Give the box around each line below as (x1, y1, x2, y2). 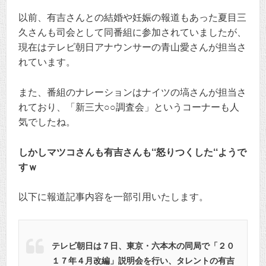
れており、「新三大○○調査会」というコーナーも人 (18, 102, 239, 112)
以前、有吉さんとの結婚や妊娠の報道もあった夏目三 (18, 12, 246, 23)
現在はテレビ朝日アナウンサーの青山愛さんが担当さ (18, 42, 246, 53)
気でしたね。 (18, 116, 75, 127)
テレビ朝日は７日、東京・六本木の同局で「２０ (52, 240, 235, 251)
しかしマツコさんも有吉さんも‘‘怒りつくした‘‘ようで (18, 147, 246, 157)
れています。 (18, 57, 75, 68)
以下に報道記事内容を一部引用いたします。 (18, 192, 208, 202)
